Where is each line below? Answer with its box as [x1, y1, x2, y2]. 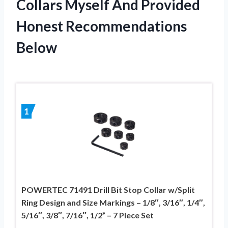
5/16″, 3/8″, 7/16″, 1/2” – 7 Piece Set [21, 210, 154, 220]
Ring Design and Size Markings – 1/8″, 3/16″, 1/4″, [21, 197, 205, 207]
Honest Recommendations [16, 17, 187, 35]
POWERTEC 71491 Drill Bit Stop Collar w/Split [21, 184, 195, 194]
